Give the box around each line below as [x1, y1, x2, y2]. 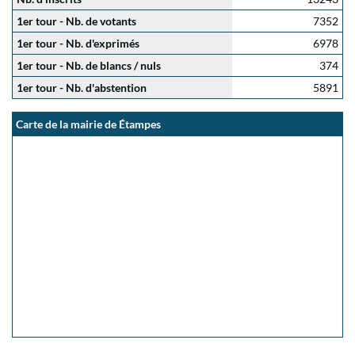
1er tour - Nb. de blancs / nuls [17, 59, 161, 72]
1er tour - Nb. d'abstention [17, 81, 147, 94]
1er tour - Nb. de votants [17, 14, 136, 28]
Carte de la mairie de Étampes [16, 117, 161, 131]
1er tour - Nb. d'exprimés [17, 36, 139, 50]
